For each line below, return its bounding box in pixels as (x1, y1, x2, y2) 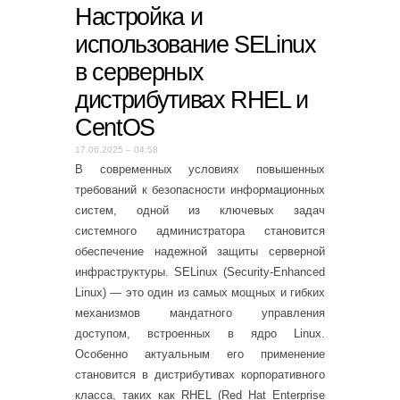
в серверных (75, 58, 204, 86)
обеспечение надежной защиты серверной (75, 245, 325, 258)
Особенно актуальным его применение (75, 347, 325, 361)
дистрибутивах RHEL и (75, 86, 308, 113)
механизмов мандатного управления (75, 306, 325, 320)
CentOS (75, 113, 154, 141)
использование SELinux (75, 30, 316, 58)
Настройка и (75, 3, 203, 30)
